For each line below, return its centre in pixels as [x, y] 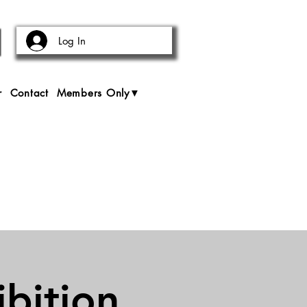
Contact [29, 93]
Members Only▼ [98, 93]
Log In [72, 40]
